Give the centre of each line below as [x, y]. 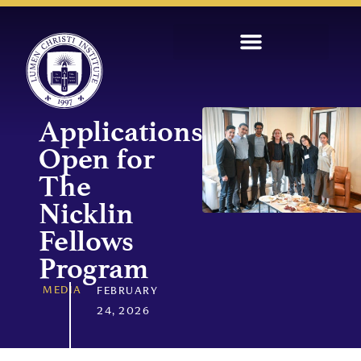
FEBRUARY [128, 292]
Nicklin [86, 214]
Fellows [86, 241]
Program [94, 269]
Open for [97, 159]
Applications [121, 132]
